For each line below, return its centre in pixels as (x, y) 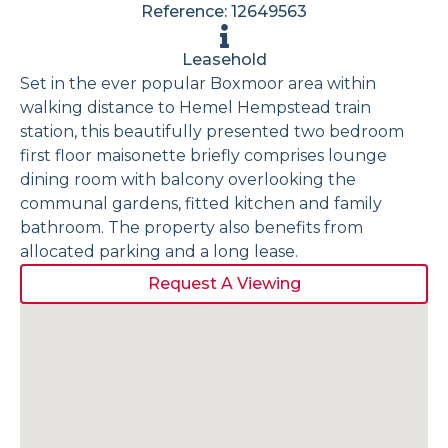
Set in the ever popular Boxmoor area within (198, 83)
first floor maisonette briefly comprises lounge (203, 155)
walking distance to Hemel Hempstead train (195, 107)
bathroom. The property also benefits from (191, 227)
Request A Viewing (224, 283)
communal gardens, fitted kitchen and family (201, 203)
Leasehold (224, 59)
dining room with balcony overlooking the (188, 179)
